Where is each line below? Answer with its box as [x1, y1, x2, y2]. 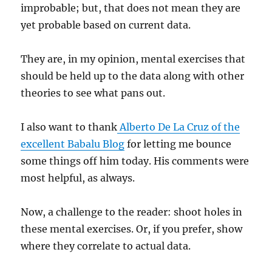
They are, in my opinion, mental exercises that [21, 53, 246, 66]
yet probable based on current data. [21, 19, 191, 32]
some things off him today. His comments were [21, 155, 250, 168]
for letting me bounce [124, 138, 232, 151]
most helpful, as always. [21, 172, 135, 185]
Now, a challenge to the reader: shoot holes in [21, 206, 243, 219]
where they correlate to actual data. [21, 240, 191, 253]
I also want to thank [21, 121, 118, 134]
